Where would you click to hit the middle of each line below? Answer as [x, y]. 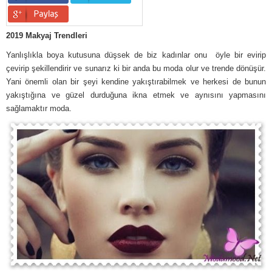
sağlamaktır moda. [39, 109]
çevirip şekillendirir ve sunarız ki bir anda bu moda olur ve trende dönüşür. [136, 69]
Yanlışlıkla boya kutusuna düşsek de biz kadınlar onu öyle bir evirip [136, 55]
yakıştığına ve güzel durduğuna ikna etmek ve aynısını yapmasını [136, 95]
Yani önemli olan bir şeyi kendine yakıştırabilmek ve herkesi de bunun [136, 82]
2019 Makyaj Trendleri [47, 36]
